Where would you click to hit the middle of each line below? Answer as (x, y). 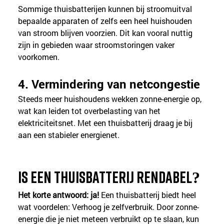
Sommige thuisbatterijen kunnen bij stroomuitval (106, 8)
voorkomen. (39, 56)
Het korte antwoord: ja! (59, 194)
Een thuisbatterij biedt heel (149, 194)
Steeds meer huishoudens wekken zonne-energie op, (111, 98)
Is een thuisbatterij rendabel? (109, 177)
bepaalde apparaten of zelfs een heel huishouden (106, 20)
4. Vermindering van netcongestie (109, 84)
